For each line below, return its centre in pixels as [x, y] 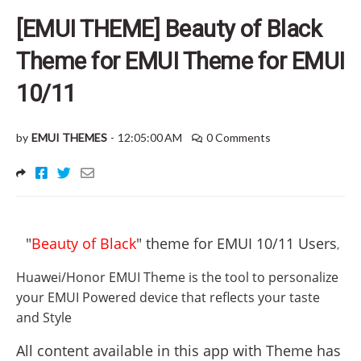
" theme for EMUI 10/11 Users [237, 243]
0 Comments [239, 137]
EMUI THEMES [69, 137]
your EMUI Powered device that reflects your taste [168, 297]
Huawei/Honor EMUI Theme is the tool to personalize [177, 277]
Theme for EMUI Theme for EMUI [180, 61]
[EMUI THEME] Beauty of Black [169, 29]
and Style [44, 317]
